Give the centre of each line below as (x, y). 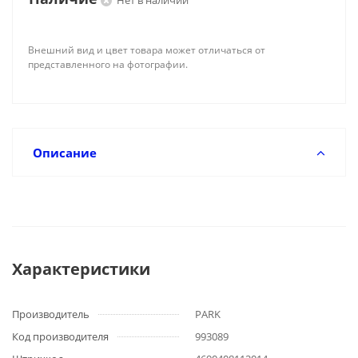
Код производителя (60, 336)
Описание (65, 153)
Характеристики (81, 269)
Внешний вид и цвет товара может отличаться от (147, 50)
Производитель (51, 314)
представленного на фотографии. (108, 64)
